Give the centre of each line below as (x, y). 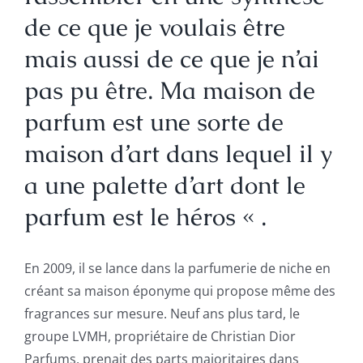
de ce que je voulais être (154, 27)
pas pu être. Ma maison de (169, 90)
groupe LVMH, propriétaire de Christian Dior (160, 336)
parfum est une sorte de (154, 122)
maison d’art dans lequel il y (178, 153)
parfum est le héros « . (145, 216)
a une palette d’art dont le (164, 185)
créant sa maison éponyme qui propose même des (179, 290)
